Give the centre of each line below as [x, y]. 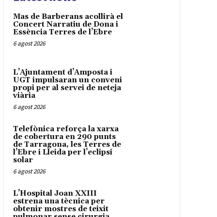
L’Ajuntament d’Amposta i [62, 72]
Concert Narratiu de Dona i [65, 25]
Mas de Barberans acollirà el [68, 17]
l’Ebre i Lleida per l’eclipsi [62, 152]
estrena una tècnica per [59, 201]
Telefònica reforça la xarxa [66, 129]
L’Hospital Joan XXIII [55, 193]
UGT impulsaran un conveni [67, 80]
